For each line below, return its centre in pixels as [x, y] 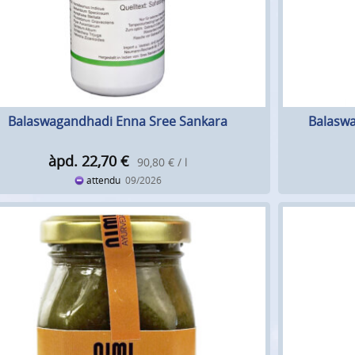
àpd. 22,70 [82, 161]
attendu [104, 181]
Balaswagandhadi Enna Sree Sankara [118, 122]
